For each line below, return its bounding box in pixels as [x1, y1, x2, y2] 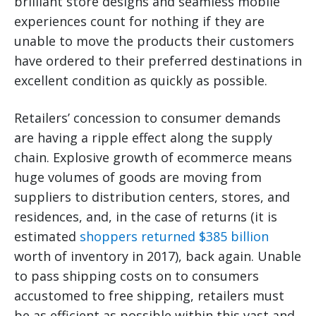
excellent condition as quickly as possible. [14, 72, 267, 90]
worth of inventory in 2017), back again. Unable [14, 248, 301, 265]
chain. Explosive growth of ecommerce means [14, 149, 292, 166]
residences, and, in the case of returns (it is [14, 208, 277, 226]
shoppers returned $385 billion [80, 228, 269, 245]
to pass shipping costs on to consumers [14, 267, 259, 285]
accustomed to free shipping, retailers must [14, 287, 284, 305]
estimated [14, 228, 80, 245]
